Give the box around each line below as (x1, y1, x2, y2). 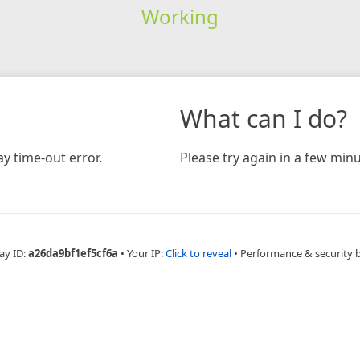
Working (141, 2, 219, 30)
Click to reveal (166, 245, 231, 260)
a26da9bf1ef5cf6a (28, 245, 118, 260)
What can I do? (180, 101, 347, 135)
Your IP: (127, 245, 166, 260)
